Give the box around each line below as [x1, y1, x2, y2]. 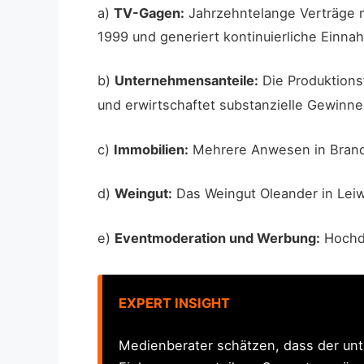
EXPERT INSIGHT [119, 294, 230, 311]
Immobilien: [114, 141, 188, 158]
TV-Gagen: [114, 4, 184, 21]
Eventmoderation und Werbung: [115, 229, 320, 246]
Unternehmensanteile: [115, 72, 258, 89]
